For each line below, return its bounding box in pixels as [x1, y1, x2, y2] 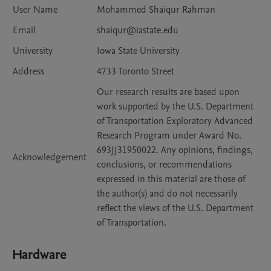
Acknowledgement [13, 151, 87, 165]
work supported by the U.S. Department [97, 100, 253, 114]
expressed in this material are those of [97, 172, 246, 186]
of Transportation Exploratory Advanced [97, 114, 253, 128]
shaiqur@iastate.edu [97, 24, 178, 38]
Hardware [12, 246, 67, 264]
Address [13, 65, 44, 79]
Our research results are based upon [97, 85, 240, 99]
